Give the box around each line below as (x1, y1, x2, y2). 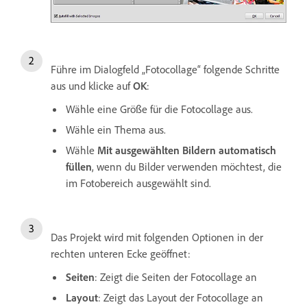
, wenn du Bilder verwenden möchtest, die (92, 159, 282, 173)
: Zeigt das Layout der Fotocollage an (98, 290, 263, 304)
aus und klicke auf (51, 78, 133, 93)
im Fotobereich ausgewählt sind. (66, 175, 211, 190)
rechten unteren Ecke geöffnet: (51, 246, 191, 260)
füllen (66, 159, 92, 173)
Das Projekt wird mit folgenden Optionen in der (51, 230, 263, 244)
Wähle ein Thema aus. (66, 122, 166, 136)
